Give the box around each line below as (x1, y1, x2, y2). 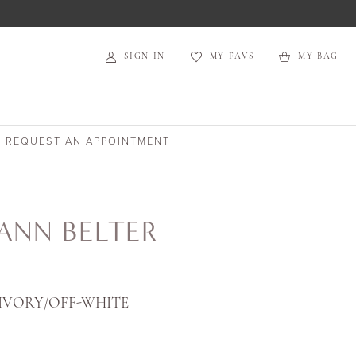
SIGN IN (124, 52, 166, 61)
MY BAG (297, 52, 339, 61)
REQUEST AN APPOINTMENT (5, 133, 170, 149)
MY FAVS (209, 52, 254, 61)
